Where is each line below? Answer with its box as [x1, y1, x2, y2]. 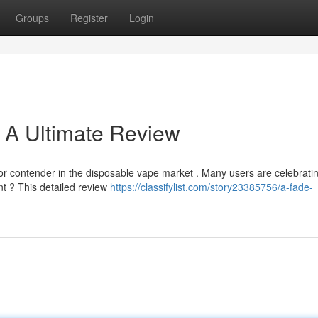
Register [70, 11, 108, 25]
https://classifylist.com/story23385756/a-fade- [110, 180, 313, 194]
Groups [16, 11, 49, 25]
